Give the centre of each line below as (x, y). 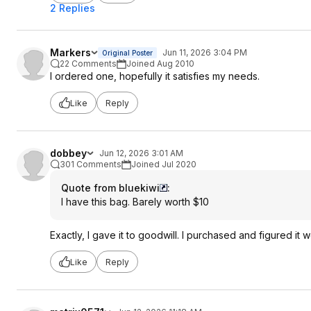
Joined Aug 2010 (160, 64)
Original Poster (127, 53)
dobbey (68, 153)
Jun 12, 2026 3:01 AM (141, 153)
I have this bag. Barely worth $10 (135, 202)
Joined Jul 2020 (164, 164)
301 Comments (91, 164)
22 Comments (88, 64)
